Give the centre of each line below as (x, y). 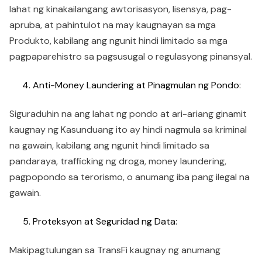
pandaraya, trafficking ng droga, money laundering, (118, 161)
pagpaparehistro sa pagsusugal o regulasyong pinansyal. (131, 56)
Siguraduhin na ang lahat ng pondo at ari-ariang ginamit (128, 114)
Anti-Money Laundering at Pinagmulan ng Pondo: (137, 85)
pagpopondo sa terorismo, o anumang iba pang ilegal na (130, 177)
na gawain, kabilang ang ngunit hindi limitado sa (109, 145)
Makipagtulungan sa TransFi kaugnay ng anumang (115, 250)
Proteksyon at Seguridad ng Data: (105, 221)
